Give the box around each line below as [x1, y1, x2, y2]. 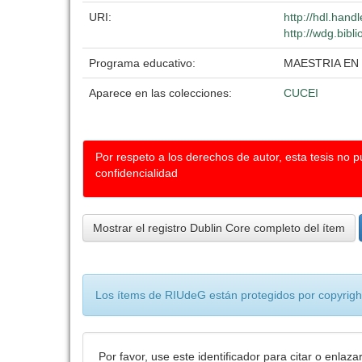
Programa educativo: [89, 57, 199, 69]
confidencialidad [95, 166, 178, 179]
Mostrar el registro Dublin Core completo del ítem [93, 221, 345, 234]
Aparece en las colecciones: [89, 86, 232, 99]
